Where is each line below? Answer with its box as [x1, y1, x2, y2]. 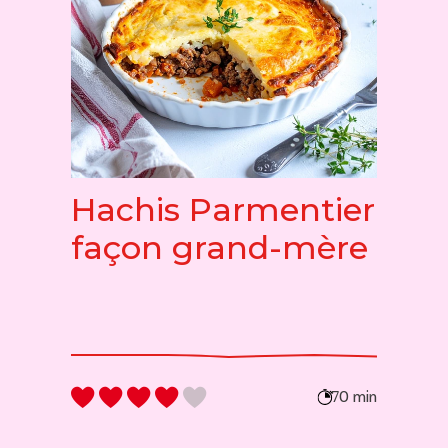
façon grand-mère [71, 228, 368, 268]
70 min [331, 389, 377, 406]
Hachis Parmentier [71, 190, 375, 230]
